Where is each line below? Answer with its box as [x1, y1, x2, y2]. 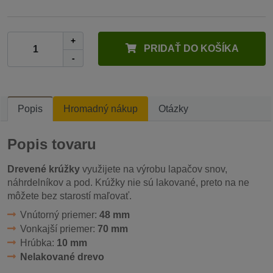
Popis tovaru [7, 135, 96, 152]
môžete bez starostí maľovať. [7, 190, 132, 201]
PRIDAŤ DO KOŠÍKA [141, 43, 239, 54]
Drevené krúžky [7, 163, 80, 174]
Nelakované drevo [19, 251, 104, 262]
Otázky [158, 103, 188, 114]
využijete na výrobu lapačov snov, [80, 163, 227, 174]
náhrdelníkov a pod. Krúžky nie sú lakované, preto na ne [7, 177, 249, 188]
